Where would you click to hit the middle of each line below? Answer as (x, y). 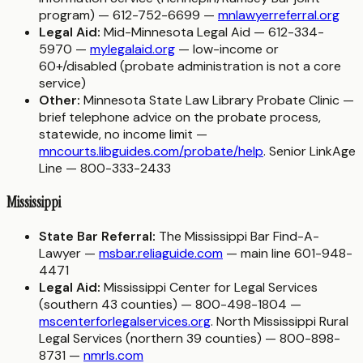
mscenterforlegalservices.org (125, 321)
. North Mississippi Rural (280, 321)
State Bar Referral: (97, 236)
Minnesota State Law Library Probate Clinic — (217, 100)
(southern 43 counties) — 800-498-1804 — (170, 304)
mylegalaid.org (132, 49)
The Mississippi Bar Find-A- (237, 236)
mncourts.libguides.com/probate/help (151, 152)
